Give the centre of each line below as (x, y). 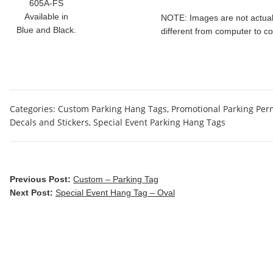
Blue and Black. (46, 30)
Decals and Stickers (49, 122)
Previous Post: (41, 179)
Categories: (34, 109)
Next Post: (33, 193)
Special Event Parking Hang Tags (159, 122)
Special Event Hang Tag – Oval (115, 193)
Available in (46, 16)
